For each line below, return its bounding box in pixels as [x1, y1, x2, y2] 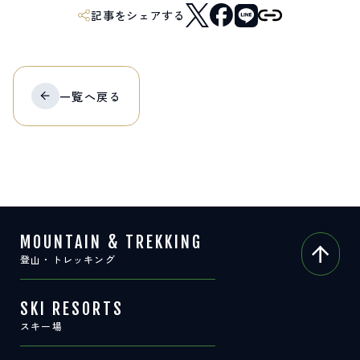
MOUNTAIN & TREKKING [20, 232, 203, 253]
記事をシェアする [91, 7, 186, 24]
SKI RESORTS [20, 299, 125, 320]
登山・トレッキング [20, 252, 116, 267]
